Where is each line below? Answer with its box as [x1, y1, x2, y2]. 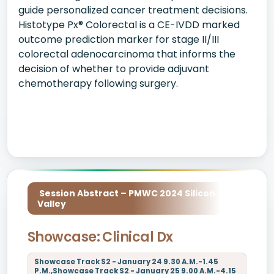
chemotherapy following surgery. [18, 76, 178, 91]
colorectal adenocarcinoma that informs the [18, 47, 235, 61]
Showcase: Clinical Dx [28, 228, 173, 246]
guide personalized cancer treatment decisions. [18, 3, 248, 17]
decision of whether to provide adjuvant [18, 62, 209, 76]
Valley [37, 198, 66, 210]
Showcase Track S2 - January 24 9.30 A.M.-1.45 [34, 257, 218, 267]
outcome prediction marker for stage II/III [18, 32, 219, 46]
